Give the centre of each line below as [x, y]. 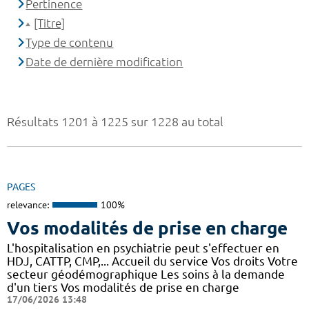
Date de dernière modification [104, 62]
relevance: [28, 205]
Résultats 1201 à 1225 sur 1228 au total [115, 122]
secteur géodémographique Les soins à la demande [146, 274]
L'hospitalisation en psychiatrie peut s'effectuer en [143, 248]
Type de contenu [70, 43]
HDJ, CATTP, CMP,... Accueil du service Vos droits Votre [152, 261]
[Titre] [50, 23]
